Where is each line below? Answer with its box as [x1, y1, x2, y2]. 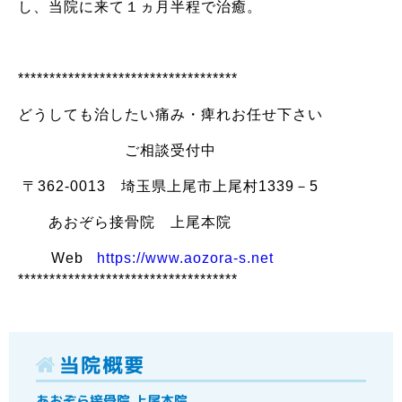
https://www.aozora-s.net [97, 250, 274, 266]
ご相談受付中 [18, 143, 216, 158]
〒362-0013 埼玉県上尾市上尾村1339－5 [18, 179, 319, 194]
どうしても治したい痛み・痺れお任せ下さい [18, 107, 323, 122]
